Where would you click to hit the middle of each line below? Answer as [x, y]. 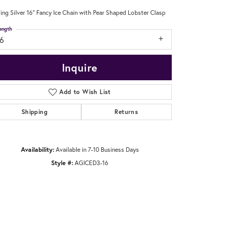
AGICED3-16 [91, 163]
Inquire [80, 68]
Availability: [37, 150]
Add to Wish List [85, 92]
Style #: [62, 163]
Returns [127, 112]
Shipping [34, 112]
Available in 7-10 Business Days [97, 150]
